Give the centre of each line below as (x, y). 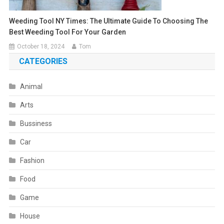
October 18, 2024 (41, 46)
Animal (31, 86)
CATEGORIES (43, 61)
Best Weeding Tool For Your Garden (68, 32)
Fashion (32, 160)
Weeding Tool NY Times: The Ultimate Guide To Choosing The (109, 21)
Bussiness (36, 123)
